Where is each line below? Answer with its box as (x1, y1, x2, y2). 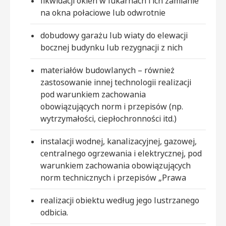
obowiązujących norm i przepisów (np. (40, 101, 183, 112)
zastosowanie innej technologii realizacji (40, 77, 191, 88)
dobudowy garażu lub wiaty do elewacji (40, 30, 188, 41)
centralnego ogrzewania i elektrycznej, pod (40, 148, 202, 159)
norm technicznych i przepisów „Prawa (40, 172, 186, 184)
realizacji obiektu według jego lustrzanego (40, 195, 199, 206)
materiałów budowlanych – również (40, 65, 175, 76)
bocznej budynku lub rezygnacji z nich (40, 42, 183, 53)
